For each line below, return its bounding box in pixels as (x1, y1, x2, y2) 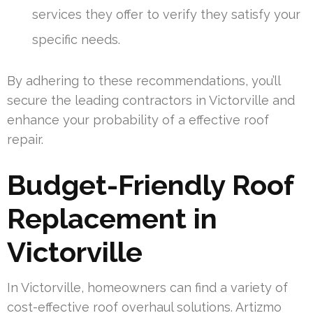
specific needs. (32, 32, 120, 48)
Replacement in (7, 202, 217, 235)
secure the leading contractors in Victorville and (7, 93, 295, 108)
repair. (7, 132, 43, 147)
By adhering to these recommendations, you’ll (7, 73, 280, 89)
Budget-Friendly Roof (7, 168, 293, 202)
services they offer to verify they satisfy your (32, 7, 300, 22)
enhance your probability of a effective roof (7, 112, 269, 128)
